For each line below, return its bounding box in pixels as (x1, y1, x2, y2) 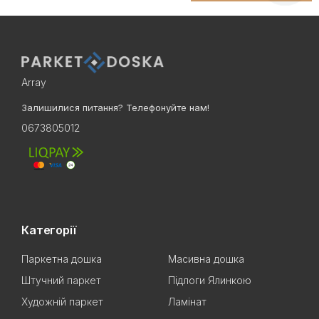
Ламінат (168, 296, 206, 308)
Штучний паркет (21, 274, 101, 287)
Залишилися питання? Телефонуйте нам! (21, 102, 209, 114)
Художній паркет (21, 296, 103, 308)
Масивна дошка (168, 253, 244, 266)
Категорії (21, 223, 76, 238)
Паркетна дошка (21, 253, 102, 266)
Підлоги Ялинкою (168, 274, 251, 287)
